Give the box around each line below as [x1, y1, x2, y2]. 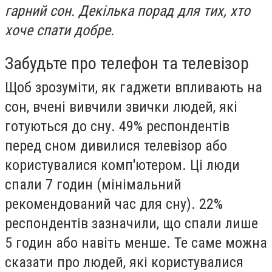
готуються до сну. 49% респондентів [5, 117, 229, 135]
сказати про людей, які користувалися [5, 253, 243, 271]
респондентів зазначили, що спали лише [5, 214, 258, 232]
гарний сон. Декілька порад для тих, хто [5, 2, 250, 19]
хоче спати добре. [5, 22, 114, 39]
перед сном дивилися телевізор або [5, 137, 227, 154]
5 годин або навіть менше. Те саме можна [5, 234, 267, 251]
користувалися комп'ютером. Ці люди [5, 156, 240, 174]
